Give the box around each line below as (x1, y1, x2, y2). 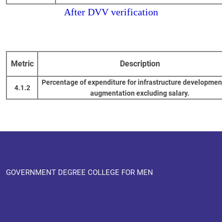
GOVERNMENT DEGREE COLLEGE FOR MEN (6, 168, 153, 177)
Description (119, 59, 160, 69)
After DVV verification (64, 6, 158, 18)
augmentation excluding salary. (90, 89, 189, 98)
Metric (10, 59, 34, 69)
